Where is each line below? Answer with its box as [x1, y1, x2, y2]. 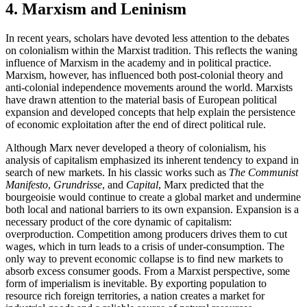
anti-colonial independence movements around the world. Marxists [5, 82, 293, 94]
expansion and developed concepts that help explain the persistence [5, 106, 295, 119]
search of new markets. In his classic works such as [5, 167, 229, 179]
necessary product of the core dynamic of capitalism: [5, 216, 232, 228]
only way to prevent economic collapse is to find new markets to [5, 253, 283, 265]
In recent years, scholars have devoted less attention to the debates [5, 32, 289, 45]
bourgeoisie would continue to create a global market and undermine [5, 191, 301, 204]
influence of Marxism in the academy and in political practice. [5, 57, 271, 69]
